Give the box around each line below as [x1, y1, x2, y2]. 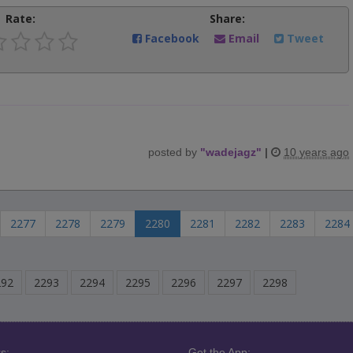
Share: [209, 11, 245, 26]
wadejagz [206, 146, 256, 158]
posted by [148, 146, 200, 158]
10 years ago [284, 146, 349, 158]
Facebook [142, 31, 203, 46]
